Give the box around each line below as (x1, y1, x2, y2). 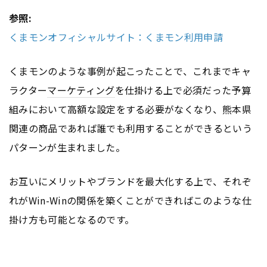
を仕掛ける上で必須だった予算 (114, 82, 252, 97)
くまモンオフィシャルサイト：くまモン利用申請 (9, 29, 223, 44)
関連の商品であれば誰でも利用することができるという (9, 120, 253, 135)
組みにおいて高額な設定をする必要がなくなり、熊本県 (9, 101, 252, 116)
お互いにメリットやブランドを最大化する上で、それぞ (9, 173, 252, 188)
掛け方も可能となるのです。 (9, 212, 135, 226)
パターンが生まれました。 (9, 139, 125, 154)
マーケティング (47, 82, 115, 97)
